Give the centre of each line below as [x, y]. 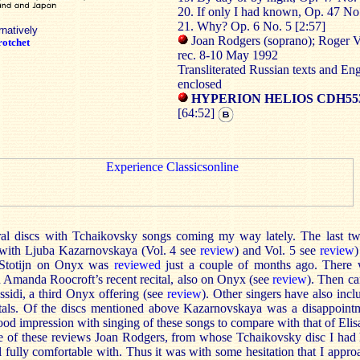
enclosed [200, 84]
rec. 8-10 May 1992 [228, 55]
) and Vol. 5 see [277, 250]
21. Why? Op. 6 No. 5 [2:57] [252, 26]
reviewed [137, 265]
